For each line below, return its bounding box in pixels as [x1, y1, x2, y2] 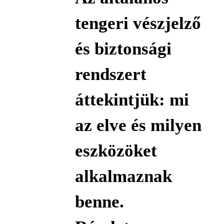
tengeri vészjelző [74, 13, 201, 33]
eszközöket [74, 141, 157, 161]
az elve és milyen [74, 115, 201, 135]
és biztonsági [74, 39, 171, 59]
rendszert [74, 64, 146, 84]
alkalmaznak [74, 166, 172, 186]
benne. [74, 192, 124, 212]
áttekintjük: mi [74, 90, 189, 110]
